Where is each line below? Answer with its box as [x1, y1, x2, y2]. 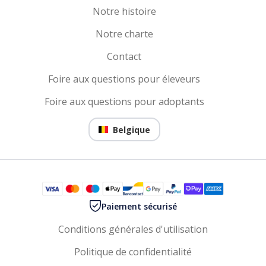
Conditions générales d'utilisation [58, 223, 208, 236]
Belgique [112, 123, 150, 135]
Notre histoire [92, 5, 156, 18]
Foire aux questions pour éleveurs [48, 72, 200, 85]
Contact [107, 50, 141, 63]
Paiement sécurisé [101, 200, 177, 212]
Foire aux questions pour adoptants [44, 95, 204, 108]
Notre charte [95, 27, 153, 40]
